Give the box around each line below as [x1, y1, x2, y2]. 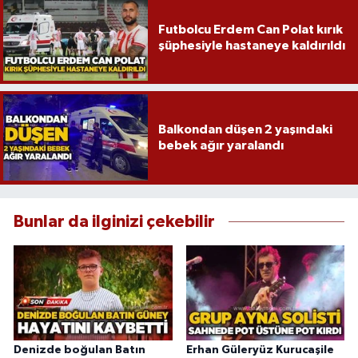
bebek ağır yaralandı [157, 139, 284, 153]
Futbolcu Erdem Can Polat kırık [157, 22, 343, 36]
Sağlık [42, 39, 86, 53]
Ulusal [42, 161, 86, 175]
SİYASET [42, 80, 99, 93]
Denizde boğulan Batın [14, 344, 145, 356]
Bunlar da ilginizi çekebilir [14, 213, 215, 230]
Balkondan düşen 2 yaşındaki [157, 123, 332, 137]
